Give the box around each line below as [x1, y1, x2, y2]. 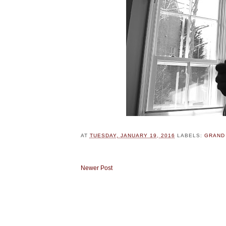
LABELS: [177, 133, 204, 139]
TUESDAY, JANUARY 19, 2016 [89, 133, 175, 139]
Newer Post [80, 164, 112, 172]
